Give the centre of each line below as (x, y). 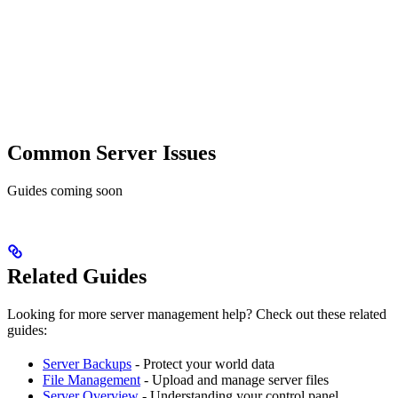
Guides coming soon (65, 190)
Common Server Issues (111, 152)
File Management (92, 379)
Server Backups (87, 363)
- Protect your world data (203, 363)
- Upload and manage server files (235, 379)
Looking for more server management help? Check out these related (197, 314)
